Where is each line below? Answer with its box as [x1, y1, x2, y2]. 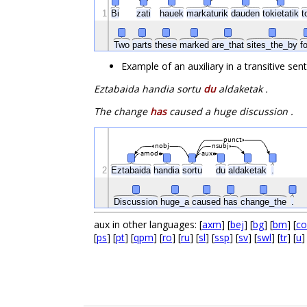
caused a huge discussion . [167, 105, 293, 119]
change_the [241, 197, 289, 208]
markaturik [186, 8, 231, 19]
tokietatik [262, 8, 302, 19]
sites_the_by [247, 40, 300, 51]
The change [94, 105, 150, 119]
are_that [212, 40, 247, 51]
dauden [231, 8, 262, 19]
